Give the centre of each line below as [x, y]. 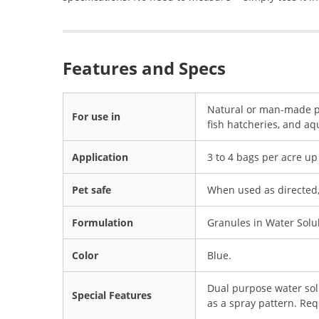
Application [100, 157]
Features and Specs [144, 68]
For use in [96, 116]
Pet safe [91, 189]
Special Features [112, 295]
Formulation [103, 222]
